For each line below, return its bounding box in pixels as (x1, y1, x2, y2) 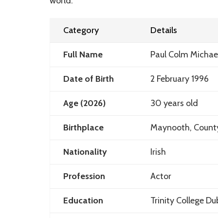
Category (63, 25, 99, 36)
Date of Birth (63, 73, 114, 84)
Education (63, 195, 103, 206)
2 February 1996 (150, 73, 209, 84)
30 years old (150, 98, 198, 109)
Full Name (63, 49, 103, 60)
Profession (63, 171, 105, 182)
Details (150, 25, 177, 36)
